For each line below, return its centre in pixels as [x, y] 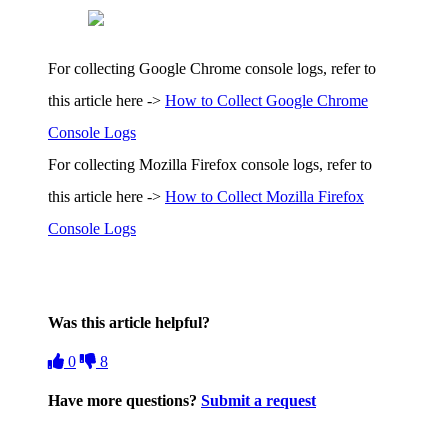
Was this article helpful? [129, 322]
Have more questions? [124, 401]
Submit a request [258, 401]
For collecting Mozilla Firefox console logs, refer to [210, 164]
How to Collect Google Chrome [266, 100]
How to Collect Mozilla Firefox [264, 196]
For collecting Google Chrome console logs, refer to [212, 68]
